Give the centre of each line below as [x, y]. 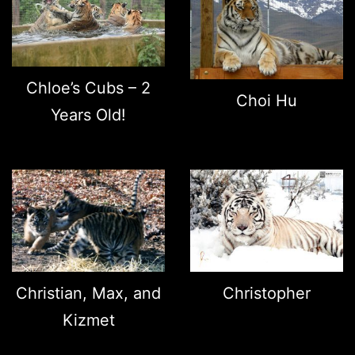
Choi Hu [267, 100]
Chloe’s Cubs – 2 [88, 88]
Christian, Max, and [88, 293]
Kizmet [88, 320]
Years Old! [88, 115]
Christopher [267, 294]
